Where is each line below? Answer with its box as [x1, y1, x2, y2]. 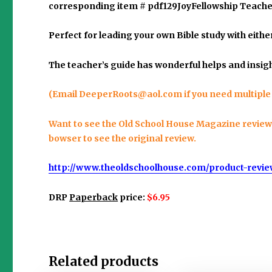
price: [118, 191, 146, 203]
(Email [49, 89, 80, 100]
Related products [49, 253, 159, 270]
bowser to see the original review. [49, 132, 197, 144]
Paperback [69, 191, 118, 203]
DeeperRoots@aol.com [79, 89, 183, 100]
